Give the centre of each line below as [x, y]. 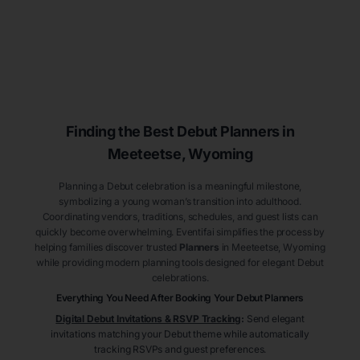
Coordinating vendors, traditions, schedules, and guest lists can [180, 217]
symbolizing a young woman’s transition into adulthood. [180, 202]
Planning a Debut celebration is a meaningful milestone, [180, 186]
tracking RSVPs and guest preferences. [180, 350]
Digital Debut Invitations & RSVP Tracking [149, 319]
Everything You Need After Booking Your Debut [160, 298]
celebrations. [180, 278]
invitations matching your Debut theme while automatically [180, 334]
